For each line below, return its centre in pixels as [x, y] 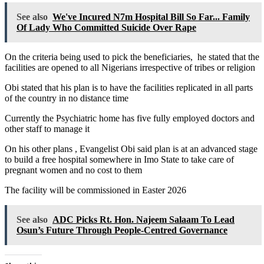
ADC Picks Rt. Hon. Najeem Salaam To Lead [143, 219]
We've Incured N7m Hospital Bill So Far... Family [151, 16]
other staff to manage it [47, 128]
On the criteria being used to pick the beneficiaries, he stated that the [132, 57]
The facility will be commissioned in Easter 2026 [95, 190]
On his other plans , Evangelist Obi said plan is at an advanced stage [131, 148]
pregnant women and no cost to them [73, 170]
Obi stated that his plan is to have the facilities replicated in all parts [129, 87]
